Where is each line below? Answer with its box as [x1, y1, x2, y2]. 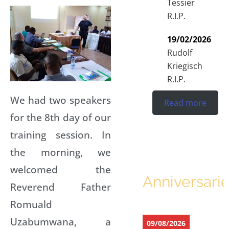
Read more [164, 97, 207, 108]
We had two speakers [10, 93, 111, 107]
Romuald [10, 197, 52, 211]
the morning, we [10, 145, 111, 159]
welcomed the [10, 162, 111, 176]
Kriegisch [167, 60, 202, 72]
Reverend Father [10, 179, 111, 194]
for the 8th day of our [10, 110, 111, 124]
